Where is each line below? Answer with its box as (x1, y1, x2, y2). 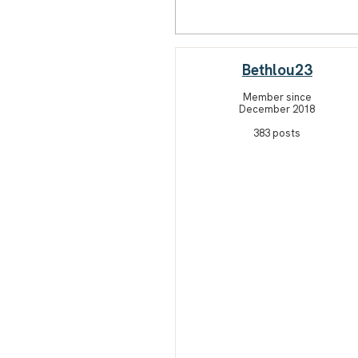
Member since (242, 89, 312, 104)
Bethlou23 (241, 59, 312, 80)
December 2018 (239, 101, 316, 116)
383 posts (253, 125, 301, 140)
